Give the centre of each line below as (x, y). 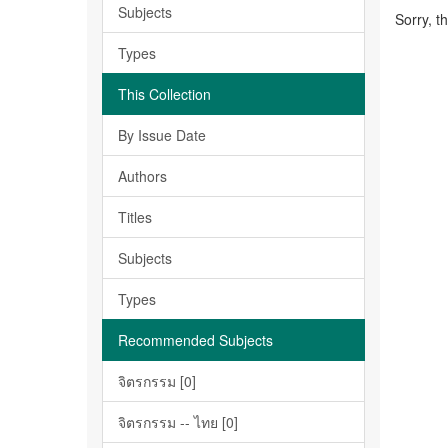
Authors (142, 176)
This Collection (164, 94)
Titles (135, 217)
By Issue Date (162, 135)
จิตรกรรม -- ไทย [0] (178, 422)
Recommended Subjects (195, 340)
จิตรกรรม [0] (157, 381)
